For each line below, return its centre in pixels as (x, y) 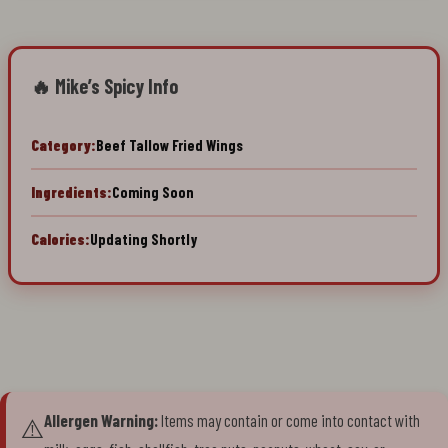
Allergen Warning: (101, 419)
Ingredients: (71, 191)
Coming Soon (153, 191)
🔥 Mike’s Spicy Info (104, 86)
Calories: (60, 238)
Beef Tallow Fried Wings (169, 144)
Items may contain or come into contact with (289, 419)
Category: (63, 144)
